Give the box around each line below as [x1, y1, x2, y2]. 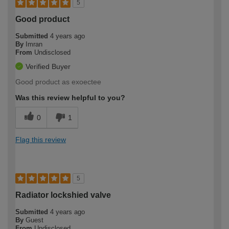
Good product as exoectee [15, 78, 101, 86]
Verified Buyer [26, 62, 71, 71]
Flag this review [15, 135, 66, 144]
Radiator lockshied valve [15, 191, 111, 200]
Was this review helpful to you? [15, 94, 125, 102]
